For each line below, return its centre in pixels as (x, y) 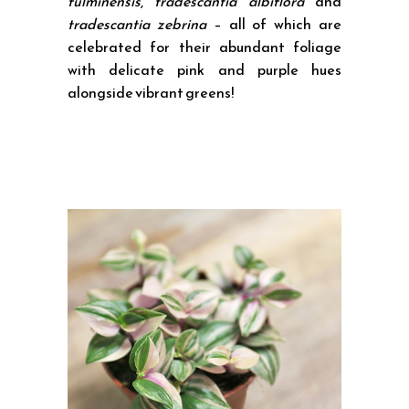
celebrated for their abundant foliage (204, 47)
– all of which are (274, 24)
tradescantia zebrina (137, 24)
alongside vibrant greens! (151, 92)
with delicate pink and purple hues (204, 69)
